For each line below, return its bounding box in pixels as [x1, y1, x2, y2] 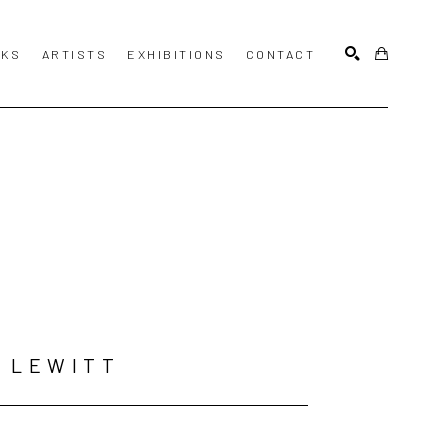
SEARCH [310, 136, 372, 153]
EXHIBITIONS [127, 45, 226, 62]
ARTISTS [41, 45, 107, 62]
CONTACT [245, 45, 315, 62]
